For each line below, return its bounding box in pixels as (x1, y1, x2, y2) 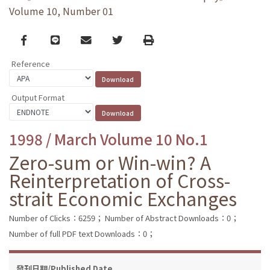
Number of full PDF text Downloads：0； (9, 227, 155, 239)
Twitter (111, 31, 148, 47)
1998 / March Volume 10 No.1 (9, 128, 208, 149)
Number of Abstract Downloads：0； (105, 212, 239, 224)
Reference (11, 58, 50, 70)
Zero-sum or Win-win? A (9, 148, 211, 175)
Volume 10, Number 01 (9, 4, 113, 19)
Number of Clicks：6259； (9, 212, 103, 224)
